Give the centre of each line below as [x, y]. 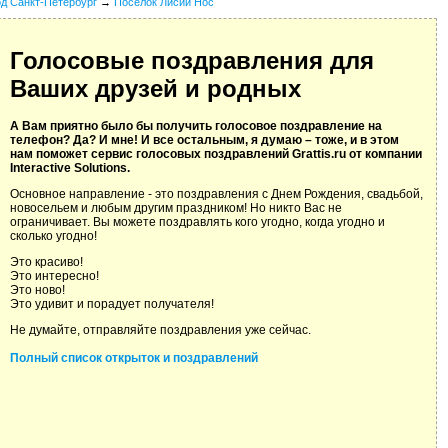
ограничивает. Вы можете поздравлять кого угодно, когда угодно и [197, 222]
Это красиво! [46, 262]
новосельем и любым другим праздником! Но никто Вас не [176, 208]
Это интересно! [54, 276]
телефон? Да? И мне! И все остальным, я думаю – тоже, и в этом [204, 140]
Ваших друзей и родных [155, 89]
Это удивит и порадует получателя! [112, 304]
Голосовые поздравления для [192, 61]
